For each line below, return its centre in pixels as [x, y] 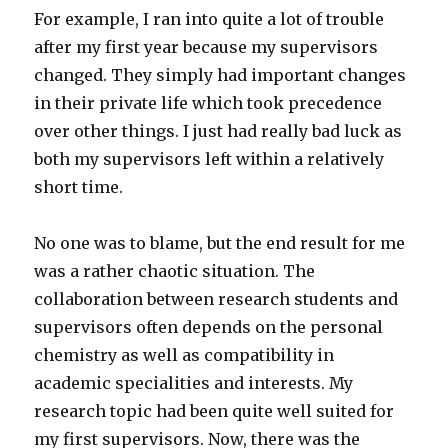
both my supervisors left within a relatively [209, 159]
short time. [79, 187]
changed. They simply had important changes [220, 75]
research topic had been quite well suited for [214, 411]
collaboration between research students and [216, 299]
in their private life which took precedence [208, 103]
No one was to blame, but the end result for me [220, 243]
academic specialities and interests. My [194, 383]
